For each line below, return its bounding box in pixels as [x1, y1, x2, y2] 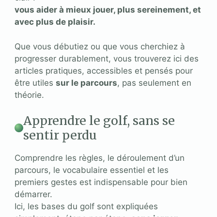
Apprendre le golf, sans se [23, 113, 175, 129]
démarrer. [15, 189, 52, 200]
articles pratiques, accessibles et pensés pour [15, 65, 193, 76]
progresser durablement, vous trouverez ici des [15, 53, 199, 63]
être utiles [15, 77, 56, 88]
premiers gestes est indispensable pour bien [15, 177, 187, 187]
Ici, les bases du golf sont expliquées [15, 201, 158, 212]
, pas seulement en [117, 77, 191, 88]
